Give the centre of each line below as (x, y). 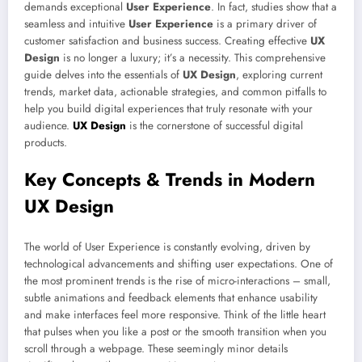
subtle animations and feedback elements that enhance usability (171, 297)
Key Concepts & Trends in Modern (170, 179)
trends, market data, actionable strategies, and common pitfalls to (175, 91)
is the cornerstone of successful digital (215, 125)
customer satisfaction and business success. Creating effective (167, 40)
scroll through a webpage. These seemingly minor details (156, 348)
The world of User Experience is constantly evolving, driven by (167, 246)
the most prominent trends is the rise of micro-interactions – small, (177, 280)
